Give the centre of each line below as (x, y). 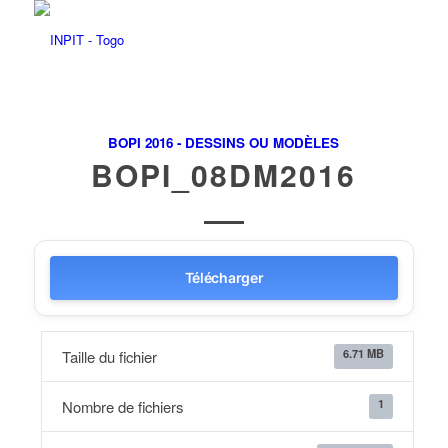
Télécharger (224, 277)
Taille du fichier (109, 356)
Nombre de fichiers (122, 406)
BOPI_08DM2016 (224, 174)
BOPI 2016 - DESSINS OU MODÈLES (224, 142)
